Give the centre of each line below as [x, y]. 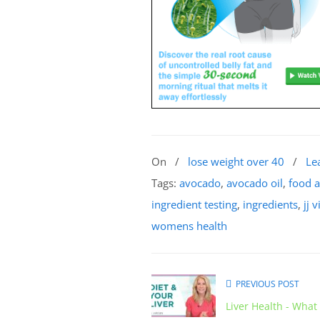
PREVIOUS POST [265, 284]
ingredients [270, 204]
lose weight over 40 [236, 161]
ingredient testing [194, 204]
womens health [189, 225]
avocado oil [255, 182]
